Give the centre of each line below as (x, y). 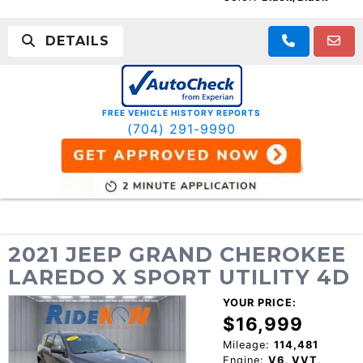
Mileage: (246, 344)
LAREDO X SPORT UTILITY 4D (179, 276)
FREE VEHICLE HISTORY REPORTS (181, 113)
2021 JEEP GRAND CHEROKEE (177, 254)
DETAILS (73, 41)
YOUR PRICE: (259, 302)
